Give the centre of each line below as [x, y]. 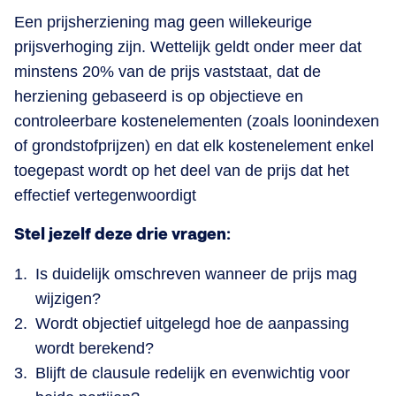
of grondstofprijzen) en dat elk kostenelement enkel [194, 145]
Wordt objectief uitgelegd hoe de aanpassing [192, 323]
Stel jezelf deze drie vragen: [122, 234]
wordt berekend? [95, 348]
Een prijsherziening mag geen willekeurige [163, 22]
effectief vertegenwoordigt [105, 195]
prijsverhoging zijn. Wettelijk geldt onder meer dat [188, 46]
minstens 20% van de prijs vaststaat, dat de [168, 71]
